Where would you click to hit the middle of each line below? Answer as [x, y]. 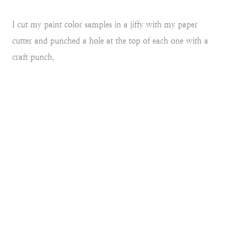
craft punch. [33, 57]
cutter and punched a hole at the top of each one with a [110, 41]
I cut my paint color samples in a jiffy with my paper [105, 25]
